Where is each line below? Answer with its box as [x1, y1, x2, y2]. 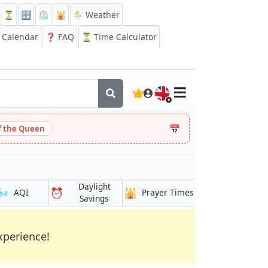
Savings [80, 193, 109, 204]
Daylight [78, 181, 111, 192]
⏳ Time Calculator [81, 31, 157, 42]
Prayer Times [141, 187, 194, 198]
